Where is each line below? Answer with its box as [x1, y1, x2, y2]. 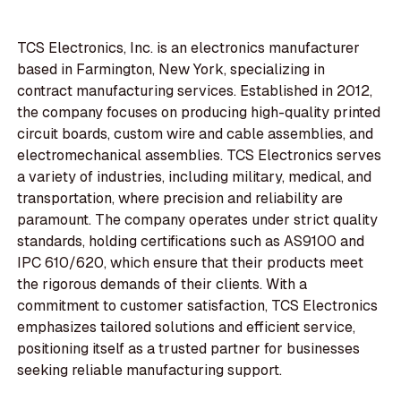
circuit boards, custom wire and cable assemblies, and [17, 124, 374, 144]
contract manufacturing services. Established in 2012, [17, 81, 373, 101]
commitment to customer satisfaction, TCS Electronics [17, 296, 379, 316]
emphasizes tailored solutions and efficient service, [17, 318, 356, 337]
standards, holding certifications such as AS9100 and [17, 232, 365, 252]
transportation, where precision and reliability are [17, 189, 344, 209]
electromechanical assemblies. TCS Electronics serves [17, 146, 382, 166]
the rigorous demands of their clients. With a [17, 275, 308, 294]
